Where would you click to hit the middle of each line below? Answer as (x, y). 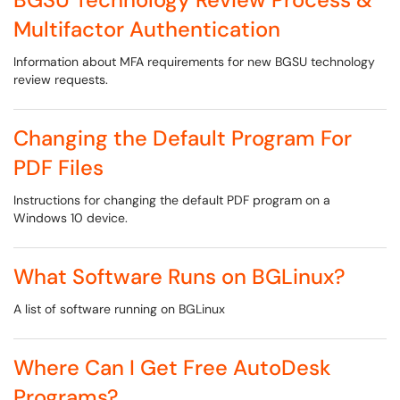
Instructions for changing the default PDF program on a (172, 200)
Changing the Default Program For (183, 138)
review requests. (61, 79)
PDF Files (58, 167)
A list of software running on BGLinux (119, 309)
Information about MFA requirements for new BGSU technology (194, 62)
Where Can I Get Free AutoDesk (172, 367)
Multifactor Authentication (147, 29)
